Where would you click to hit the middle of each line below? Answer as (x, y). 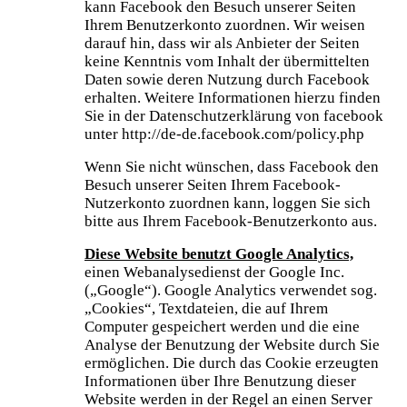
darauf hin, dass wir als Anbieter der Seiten (222, 43)
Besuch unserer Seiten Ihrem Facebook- (213, 184)
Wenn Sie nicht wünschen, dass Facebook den (232, 166)
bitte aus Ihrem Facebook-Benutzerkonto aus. (231, 221)
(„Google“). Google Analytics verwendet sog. (231, 290)
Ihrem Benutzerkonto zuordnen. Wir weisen (225, 25)
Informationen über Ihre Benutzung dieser (220, 381)
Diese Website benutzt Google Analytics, (219, 253)
